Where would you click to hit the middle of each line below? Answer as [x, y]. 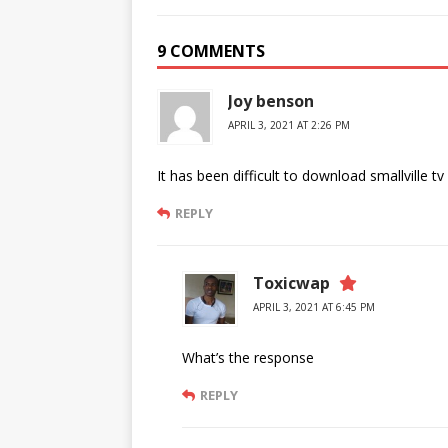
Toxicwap [291, 283]
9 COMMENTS [211, 51]
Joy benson [271, 101]
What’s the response [248, 357]
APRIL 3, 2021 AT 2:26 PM [289, 125]
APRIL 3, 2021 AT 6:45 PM [314, 307]
